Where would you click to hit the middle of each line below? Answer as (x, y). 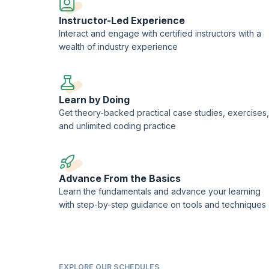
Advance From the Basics (120, 179)
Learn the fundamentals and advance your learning (160, 192)
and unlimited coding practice (117, 125)
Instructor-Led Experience (122, 21)
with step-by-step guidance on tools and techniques (162, 205)
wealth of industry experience (118, 47)
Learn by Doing (94, 100)
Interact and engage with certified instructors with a (160, 34)
